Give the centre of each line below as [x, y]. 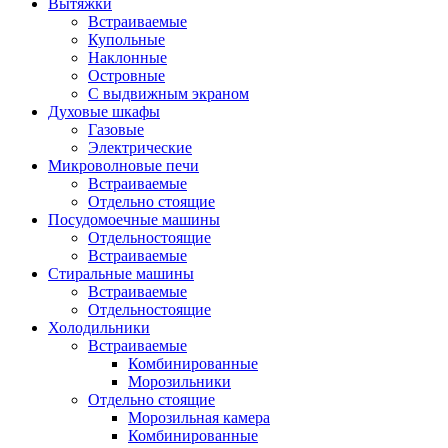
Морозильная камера [199, 417]
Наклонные [127, 57]
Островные [126, 75]
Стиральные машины [121, 273]
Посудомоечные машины [134, 219]
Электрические [140, 147]
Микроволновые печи [123, 165]
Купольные [126, 39]
